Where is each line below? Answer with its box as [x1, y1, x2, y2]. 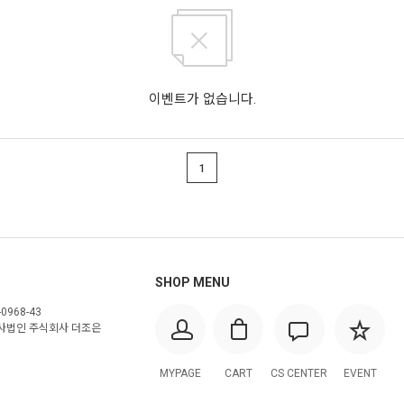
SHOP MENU [155, 275, 230, 290]
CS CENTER [271, 367, 327, 381]
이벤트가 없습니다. [148, 91, 256, 108]
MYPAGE [160, 367, 201, 381]
